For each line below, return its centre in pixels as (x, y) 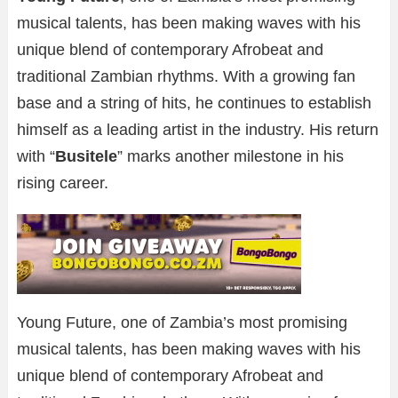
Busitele (86, 157)
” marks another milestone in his (231, 157)
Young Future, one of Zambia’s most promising (182, 323)
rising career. (63, 183)
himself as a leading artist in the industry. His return (198, 130)
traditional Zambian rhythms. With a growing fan (186, 77)
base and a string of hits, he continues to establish (194, 103)
